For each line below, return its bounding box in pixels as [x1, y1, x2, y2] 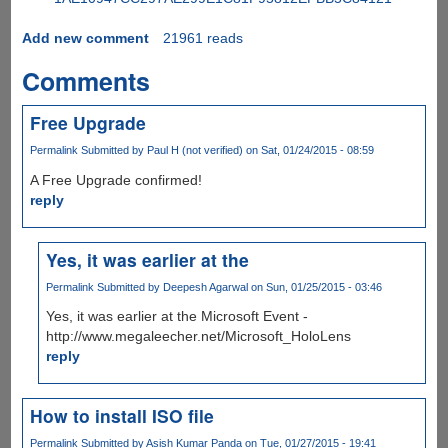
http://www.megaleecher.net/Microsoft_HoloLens [46, 327, 352, 344]
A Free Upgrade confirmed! [29, 171, 202, 188]
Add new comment [21, 30, 149, 47]
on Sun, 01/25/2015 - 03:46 [248, 280, 383, 293]
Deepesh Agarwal [163, 280, 249, 293]
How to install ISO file [29, 402, 214, 428]
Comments [21, 63, 150, 100]
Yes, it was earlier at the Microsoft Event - [46, 307, 309, 324]
